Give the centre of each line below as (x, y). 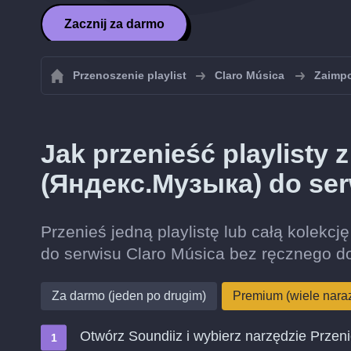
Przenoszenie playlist (130, 75)
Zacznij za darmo (114, 24)
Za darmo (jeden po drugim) (129, 296)
